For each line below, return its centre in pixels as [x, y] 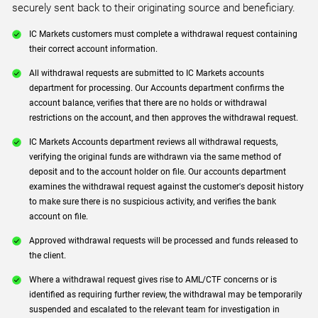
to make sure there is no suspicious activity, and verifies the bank [153, 202]
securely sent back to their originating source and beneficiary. [154, 8]
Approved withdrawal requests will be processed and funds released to [164, 241]
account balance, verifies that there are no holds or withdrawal [148, 103]
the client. [48, 256]
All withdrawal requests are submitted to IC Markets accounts [147, 73]
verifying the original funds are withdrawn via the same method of [155, 157]
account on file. [59, 217]
